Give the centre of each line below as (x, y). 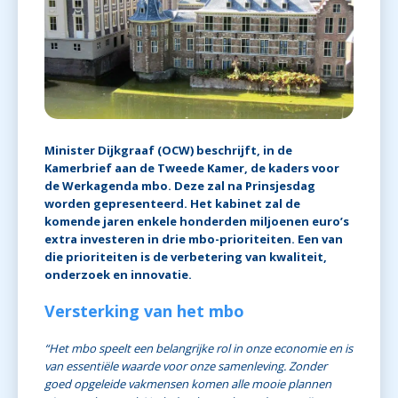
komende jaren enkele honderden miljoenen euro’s (197, 222)
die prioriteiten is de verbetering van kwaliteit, (186, 257)
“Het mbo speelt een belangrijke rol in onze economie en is (199, 349)
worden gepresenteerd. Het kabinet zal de (172, 204)
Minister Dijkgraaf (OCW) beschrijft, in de (168, 151)
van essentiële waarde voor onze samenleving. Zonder (186, 366)
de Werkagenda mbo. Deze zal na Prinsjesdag (180, 186)
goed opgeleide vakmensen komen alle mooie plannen (188, 384)
